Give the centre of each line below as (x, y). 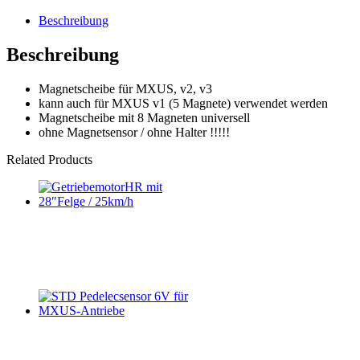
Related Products (49, 160)
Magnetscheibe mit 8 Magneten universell (144, 118)
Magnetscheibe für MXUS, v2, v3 (125, 89)
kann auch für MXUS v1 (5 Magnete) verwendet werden (183, 104)
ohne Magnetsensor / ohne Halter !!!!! (134, 133)
